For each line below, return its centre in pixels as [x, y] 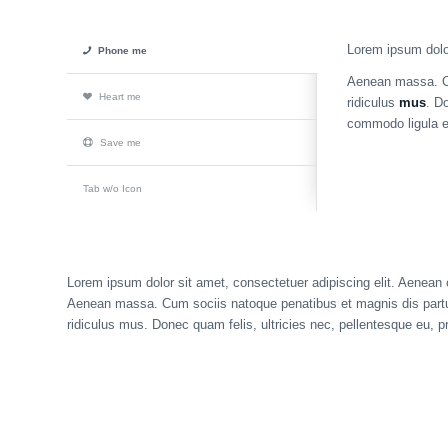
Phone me [122, 51]
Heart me [120, 97]
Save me [120, 143]
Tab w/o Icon [112, 189]
